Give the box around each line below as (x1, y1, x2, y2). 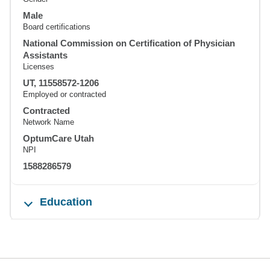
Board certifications (23, 22, 90, 31)
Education (40, 196, 92, 208)
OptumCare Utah (23, 133, 94, 143)
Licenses (23, 62, 54, 71)
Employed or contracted (23, 90, 106, 99)
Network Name (23, 118, 74, 127)
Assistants (23, 50, 67, 60)
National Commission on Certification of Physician (23, 38, 235, 48)
